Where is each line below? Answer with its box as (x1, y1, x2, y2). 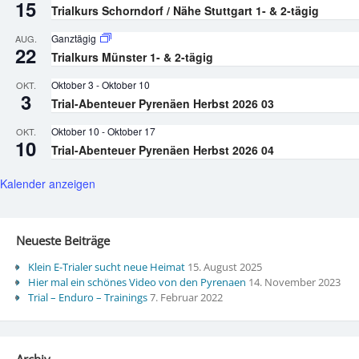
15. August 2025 (187, 259, 262, 274)
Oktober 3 (51, 78, 94, 92)
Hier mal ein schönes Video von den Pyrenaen (27, 274, 246, 289)
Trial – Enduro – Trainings (27, 289, 147, 305)
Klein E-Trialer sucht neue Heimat (27, 259, 185, 274)
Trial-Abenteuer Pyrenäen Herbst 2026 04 (51, 142, 274, 159)
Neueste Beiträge (15, 232, 110, 249)
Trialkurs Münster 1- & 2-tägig (51, 49, 213, 66)
